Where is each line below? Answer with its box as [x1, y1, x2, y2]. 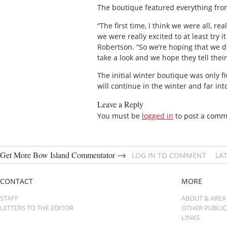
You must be [97, 111, 142, 121]
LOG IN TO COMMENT [132, 150, 206, 160]
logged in [142, 111, 173, 121]
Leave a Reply [97, 99, 143, 110]
